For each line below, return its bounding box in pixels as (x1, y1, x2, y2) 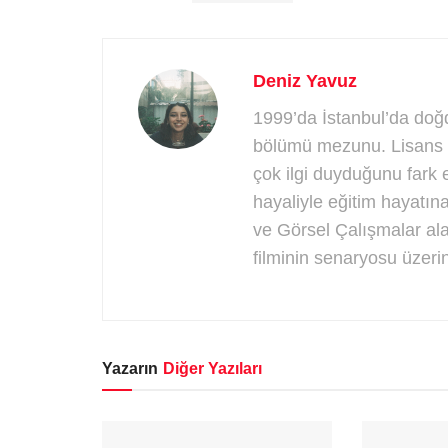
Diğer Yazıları (163, 360, 262, 378)
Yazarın (102, 360, 158, 378)
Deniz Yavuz (253, 71, 357, 92)
